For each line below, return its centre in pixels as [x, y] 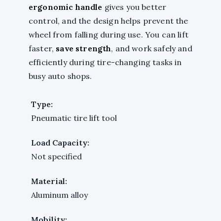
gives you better [134, 7]
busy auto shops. [60, 76]
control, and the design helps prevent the [109, 20]
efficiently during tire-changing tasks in [105, 62]
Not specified [56, 156]
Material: [49, 181]
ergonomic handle [66, 7]
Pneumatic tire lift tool [74, 118]
